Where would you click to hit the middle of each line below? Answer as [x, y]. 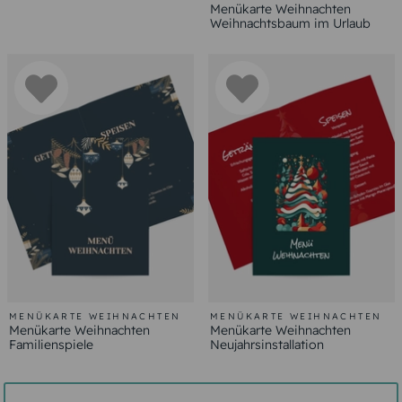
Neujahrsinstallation [267, 344]
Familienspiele [51, 344]
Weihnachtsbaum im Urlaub [290, 23]
